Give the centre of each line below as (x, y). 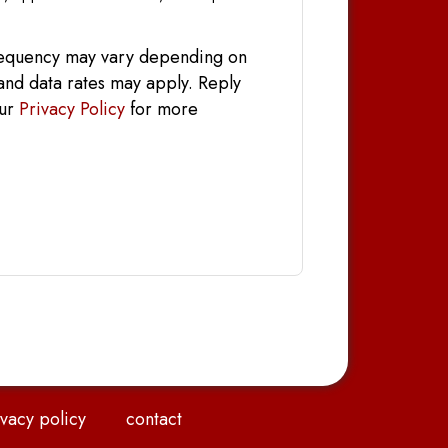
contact (153, 418)
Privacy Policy (72, 108)
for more (161, 108)
